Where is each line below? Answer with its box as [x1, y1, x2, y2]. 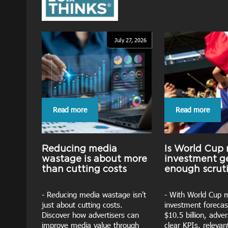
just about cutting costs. [42, 200, 123, 209]
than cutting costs [42, 164, 127, 174]
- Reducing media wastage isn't [42, 190, 146, 199]
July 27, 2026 [115, 37, 147, 43]
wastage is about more [42, 154, 147, 163]
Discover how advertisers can [42, 210, 139, 219]
